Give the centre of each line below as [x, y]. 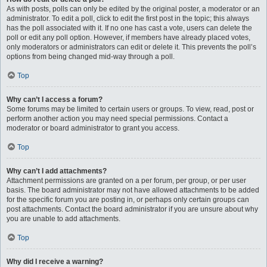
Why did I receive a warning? [55, 262]
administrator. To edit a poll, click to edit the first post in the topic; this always [128, 18]
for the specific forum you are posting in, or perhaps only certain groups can [128, 200]
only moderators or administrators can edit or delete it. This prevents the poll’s [131, 47]
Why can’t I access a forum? [55, 100]
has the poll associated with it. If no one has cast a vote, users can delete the [129, 28]
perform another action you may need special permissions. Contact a [117, 119]
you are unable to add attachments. [63, 219]
